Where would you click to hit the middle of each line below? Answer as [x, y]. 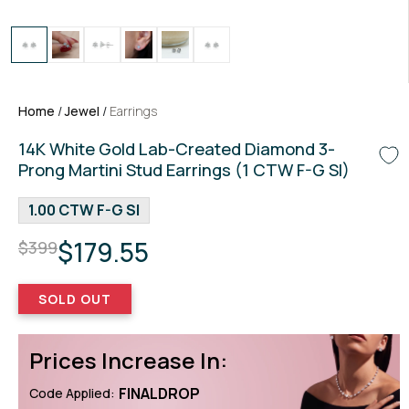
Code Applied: [72, 393]
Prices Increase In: [128, 360]
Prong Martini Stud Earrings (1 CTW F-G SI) [184, 170]
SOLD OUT [75, 299]
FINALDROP [159, 393]
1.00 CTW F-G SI [84, 210]
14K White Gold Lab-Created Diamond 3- [177, 149]
